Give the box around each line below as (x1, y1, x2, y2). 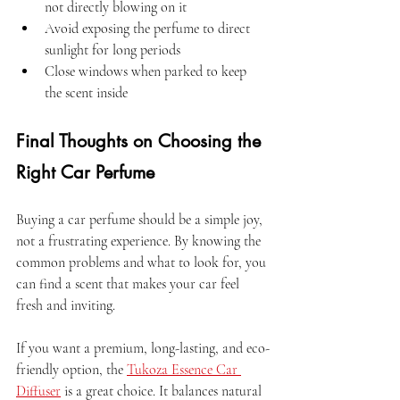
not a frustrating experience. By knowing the (16, 232, 264, 251)
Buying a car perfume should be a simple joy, (16, 211, 266, 229)
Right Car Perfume (16, 161, 154, 185)
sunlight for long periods (45, 41, 187, 60)
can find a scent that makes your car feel (16, 275, 243, 294)
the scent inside (45, 84, 135, 103)
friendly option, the (16, 361, 127, 379)
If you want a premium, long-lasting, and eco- (16, 339, 270, 358)
